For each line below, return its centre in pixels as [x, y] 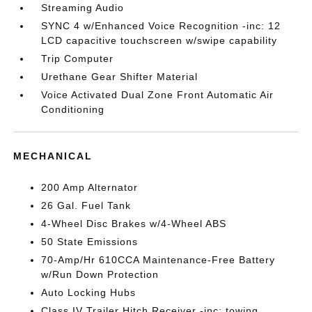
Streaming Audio [83, 7]
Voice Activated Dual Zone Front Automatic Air [158, 94]
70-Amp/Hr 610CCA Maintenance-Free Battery [158, 259]
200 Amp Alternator [90, 187]
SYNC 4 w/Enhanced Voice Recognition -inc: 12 [161, 25]
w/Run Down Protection [100, 274]
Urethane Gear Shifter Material [120, 76]
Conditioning [73, 109]
